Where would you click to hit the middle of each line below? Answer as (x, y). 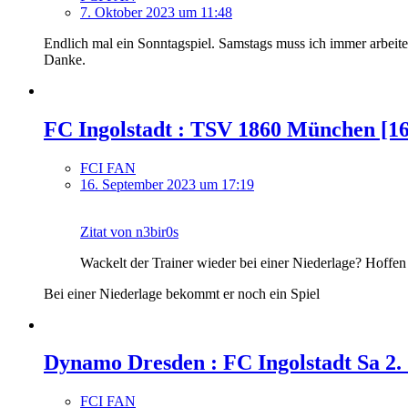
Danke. (65, 59)
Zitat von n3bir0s (129, 231)
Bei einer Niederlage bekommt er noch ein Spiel (182, 293)
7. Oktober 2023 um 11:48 (156, 12)
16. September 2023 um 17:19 (167, 184)
